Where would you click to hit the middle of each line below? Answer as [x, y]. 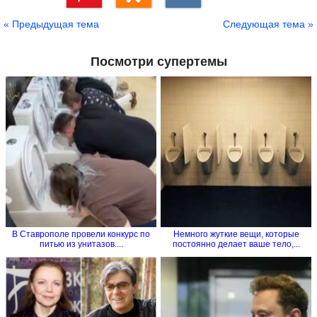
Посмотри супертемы [158, 62]
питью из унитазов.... [81, 244]
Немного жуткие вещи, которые [236, 234]
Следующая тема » [268, 24]
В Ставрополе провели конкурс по [81, 234]
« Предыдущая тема [51, 24]
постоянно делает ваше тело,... [236, 244]
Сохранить [88, 13]
